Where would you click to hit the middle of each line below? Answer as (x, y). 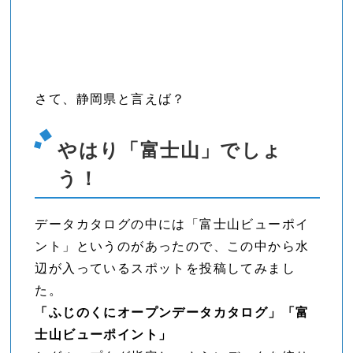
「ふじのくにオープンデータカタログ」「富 (172, 313)
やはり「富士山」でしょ (170, 150)
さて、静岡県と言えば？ (110, 99)
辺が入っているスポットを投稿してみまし (165, 269)
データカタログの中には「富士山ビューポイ (172, 225)
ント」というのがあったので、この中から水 (172, 247)
